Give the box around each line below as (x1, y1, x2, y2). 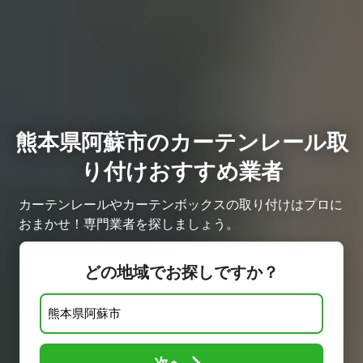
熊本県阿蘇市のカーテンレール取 (15, 129, 348, 156)
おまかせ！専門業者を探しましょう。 (19, 216, 239, 233)
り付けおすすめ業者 (80, 158, 283, 186)
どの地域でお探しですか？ (84, 263, 279, 283)
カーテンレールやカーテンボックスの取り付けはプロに (19, 196, 343, 213)
